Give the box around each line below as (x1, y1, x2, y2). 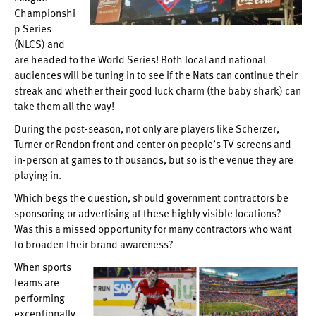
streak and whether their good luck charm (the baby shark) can (14, 83, 301, 98)
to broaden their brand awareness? (14, 236, 174, 252)
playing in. (14, 167, 61, 183)
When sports (14, 259, 71, 274)
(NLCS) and (14, 36, 65, 51)
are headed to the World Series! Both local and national (14, 51, 266, 67)
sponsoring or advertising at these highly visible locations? (14, 205, 281, 221)
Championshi (14, 5, 75, 20)
